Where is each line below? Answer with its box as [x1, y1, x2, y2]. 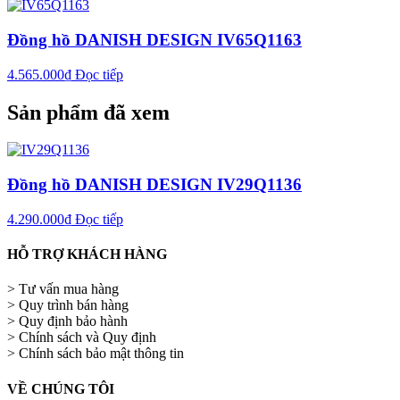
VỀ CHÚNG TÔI [7, 380, 114, 396]
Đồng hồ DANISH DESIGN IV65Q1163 [7, 29, 302, 49]
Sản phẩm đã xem [7, 100, 170, 124]
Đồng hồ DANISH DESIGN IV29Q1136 [7, 175, 302, 195]
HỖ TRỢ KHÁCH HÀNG [7, 246, 167, 262]
